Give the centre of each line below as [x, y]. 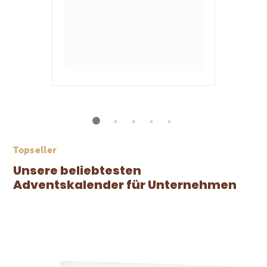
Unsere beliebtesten [77, 170]
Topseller [35, 149]
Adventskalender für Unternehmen [125, 184]
